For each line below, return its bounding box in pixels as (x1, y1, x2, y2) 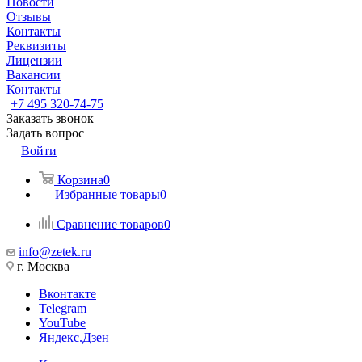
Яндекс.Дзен (39, 330, 109, 344)
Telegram (39, 301, 86, 315)
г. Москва (14, 259, 69, 273)
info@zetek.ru (19, 245, 91, 259)
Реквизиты (6, 39, 66, 53)
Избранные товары (55, 187, 160, 201)
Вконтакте (39, 287, 96, 301)
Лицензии (6, 53, 62, 67)
